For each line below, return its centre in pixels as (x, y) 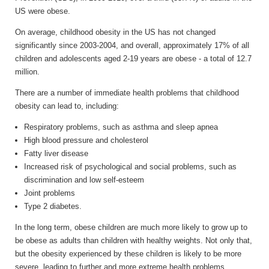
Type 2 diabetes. (53, 206)
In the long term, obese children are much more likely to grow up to (131, 227)
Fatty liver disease (56, 153)
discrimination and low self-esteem (84, 180)
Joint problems (50, 193)
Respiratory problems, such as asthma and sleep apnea (121, 127)
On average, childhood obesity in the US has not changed (115, 32)
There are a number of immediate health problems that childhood (127, 92)
